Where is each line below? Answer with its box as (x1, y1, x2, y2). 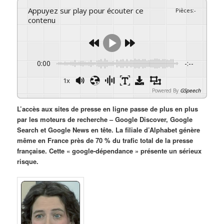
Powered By (151, 87, 178, 94)
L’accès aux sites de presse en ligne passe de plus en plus (17, 104, 198, 114)
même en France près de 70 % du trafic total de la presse (17, 135, 193, 145)
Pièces (175, 6, 192, 14)
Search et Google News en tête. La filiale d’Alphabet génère (17, 125, 200, 135)
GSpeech (179, 87, 200, 94)
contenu (28, 15, 56, 25)
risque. (17, 156, 39, 166)
